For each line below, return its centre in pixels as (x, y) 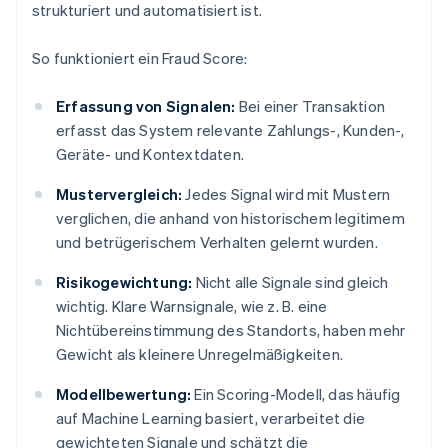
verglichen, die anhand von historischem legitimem (230, 218)
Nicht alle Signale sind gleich (290, 282)
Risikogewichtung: (124, 282)
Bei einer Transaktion (310, 106)
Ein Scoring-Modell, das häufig (296, 394)
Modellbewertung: (124, 394)
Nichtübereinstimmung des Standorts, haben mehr (231, 330)
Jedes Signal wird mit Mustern (286, 194)
